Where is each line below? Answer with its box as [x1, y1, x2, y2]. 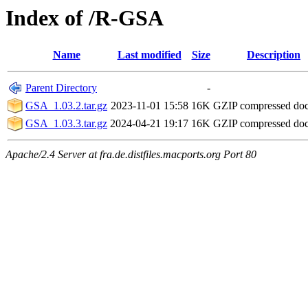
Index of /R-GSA [5, 5, 164, 30]
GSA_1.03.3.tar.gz [25, 118, 107, 130]
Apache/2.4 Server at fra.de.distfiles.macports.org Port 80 [5, 148, 256, 161]
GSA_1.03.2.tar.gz [25, 100, 107, 112]
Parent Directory [25, 82, 97, 94]
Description [247, 49, 300, 61]
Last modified [117, 49, 181, 61]
